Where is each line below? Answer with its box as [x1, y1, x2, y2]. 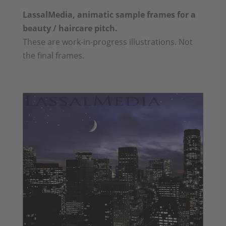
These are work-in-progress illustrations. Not [22, 36, 193, 47]
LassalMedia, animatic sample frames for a [22, 9, 196, 20]
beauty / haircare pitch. [22, 22, 118, 34]
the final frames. [22, 49, 84, 61]
